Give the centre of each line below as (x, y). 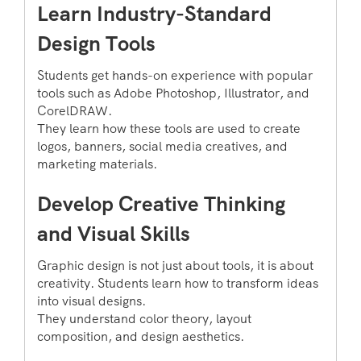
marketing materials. (97, 164)
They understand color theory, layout (144, 319)
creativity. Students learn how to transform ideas (178, 284)
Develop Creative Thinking (161, 204)
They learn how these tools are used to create (169, 129)
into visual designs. (91, 301)
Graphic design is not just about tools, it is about (175, 266)
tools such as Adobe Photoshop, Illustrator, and (173, 93)
